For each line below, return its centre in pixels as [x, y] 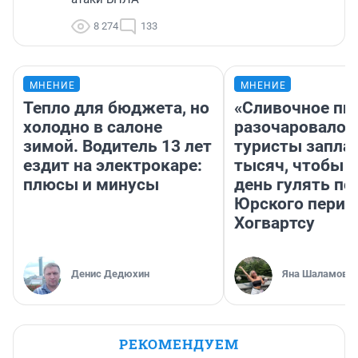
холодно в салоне [93, 127]
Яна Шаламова [318, 273]
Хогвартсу [274, 223]
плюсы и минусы [91, 184]
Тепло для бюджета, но [116, 107]
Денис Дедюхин [110, 273]
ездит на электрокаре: [113, 165]
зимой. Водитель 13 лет [117, 146]
